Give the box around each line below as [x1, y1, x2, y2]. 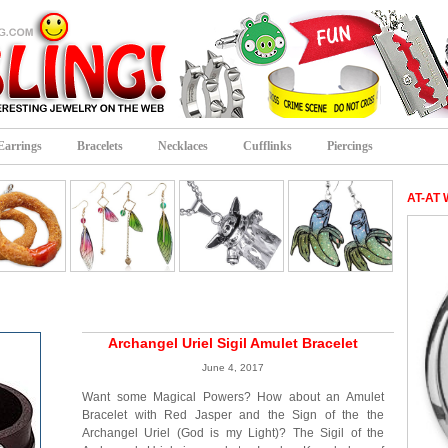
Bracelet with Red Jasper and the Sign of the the [82, 408, 384, 422]
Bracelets [77, 139, 123, 153]
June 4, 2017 [202, 362, 264, 373]
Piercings [327, 139, 373, 153]
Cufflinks [243, 139, 292, 153]
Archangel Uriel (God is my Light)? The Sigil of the [82, 426, 384, 440]
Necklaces [158, 139, 208, 153]
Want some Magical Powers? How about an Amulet [82, 390, 384, 404]
